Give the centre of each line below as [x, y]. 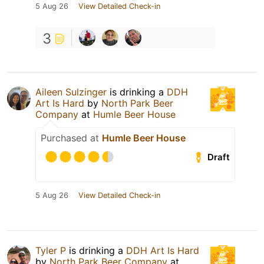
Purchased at [71, 138]
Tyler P [51, 251]
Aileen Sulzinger [71, 92]
